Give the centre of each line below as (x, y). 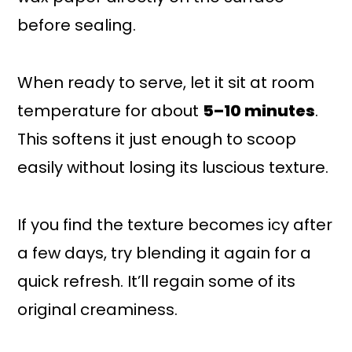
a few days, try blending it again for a (165, 253)
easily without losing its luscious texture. (173, 168)
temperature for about (110, 111)
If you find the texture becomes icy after (175, 225)
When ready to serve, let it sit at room (166, 83)
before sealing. (77, 26)
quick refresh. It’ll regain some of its (157, 282)
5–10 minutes (259, 111)
